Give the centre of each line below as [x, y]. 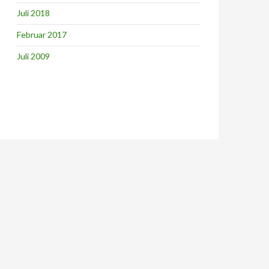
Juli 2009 [33, 56]
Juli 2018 [33, 13]
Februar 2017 [42, 35]
